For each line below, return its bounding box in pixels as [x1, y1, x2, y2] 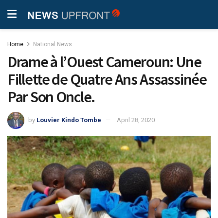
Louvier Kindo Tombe [36, 116, 101, 124]
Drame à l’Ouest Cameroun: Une [7, 52, 201, 72]
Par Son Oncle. [7, 87, 95, 107]
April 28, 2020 [117, 116, 155, 124]
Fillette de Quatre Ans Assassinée [7, 70, 207, 89]
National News [33, 41, 72, 48]
